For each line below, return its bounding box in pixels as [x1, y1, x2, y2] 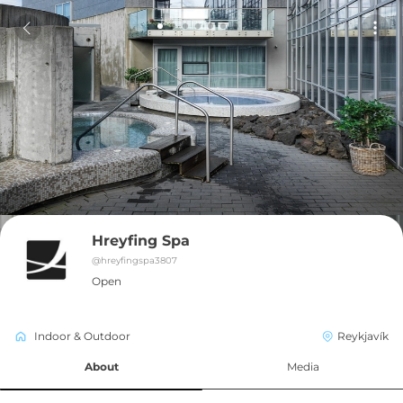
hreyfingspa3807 [101, 255, 177, 266]
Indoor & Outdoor [34, 329, 130, 343]
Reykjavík [337, 329, 389, 343]
